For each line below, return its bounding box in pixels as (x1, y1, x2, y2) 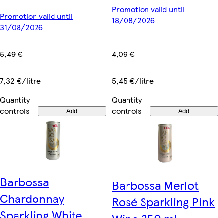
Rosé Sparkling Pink (112, 193, 215, 210)
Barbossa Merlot (112, 176, 199, 193)
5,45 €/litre (112, 74, 154, 86)
